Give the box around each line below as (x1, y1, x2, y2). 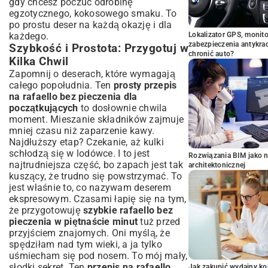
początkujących (9, 102, 78, 114)
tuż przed (138, 216, 181, 227)
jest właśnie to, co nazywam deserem (9, 182, 171, 193)
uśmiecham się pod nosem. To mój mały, (9, 250, 188, 261)
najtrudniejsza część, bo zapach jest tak (9, 159, 183, 170)
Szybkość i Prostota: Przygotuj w (9, 42, 188, 55)
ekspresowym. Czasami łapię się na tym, (9, 193, 187, 205)
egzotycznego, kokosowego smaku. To (9, 8, 177, 19)
